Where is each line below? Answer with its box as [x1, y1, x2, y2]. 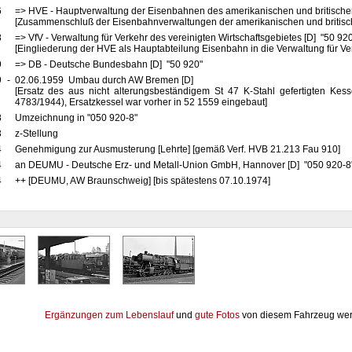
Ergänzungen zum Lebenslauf [45, 310, 174, 321]
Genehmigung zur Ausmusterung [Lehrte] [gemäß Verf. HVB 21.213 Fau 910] [14, 144, 340, 155]
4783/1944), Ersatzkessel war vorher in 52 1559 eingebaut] [14, 97, 267, 108]
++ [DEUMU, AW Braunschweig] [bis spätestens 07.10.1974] [14, 175, 270, 186]
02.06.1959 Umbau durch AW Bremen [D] [14, 75, 198, 86]
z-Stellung [14, 128, 60, 139]
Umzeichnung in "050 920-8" [14, 112, 140, 123]
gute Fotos [195, 310, 240, 321]
